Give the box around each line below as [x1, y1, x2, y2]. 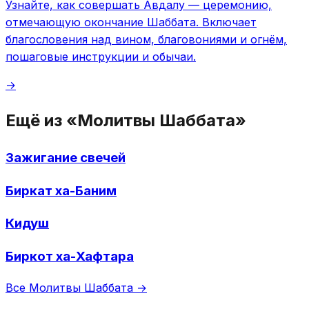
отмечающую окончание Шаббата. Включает [6, 15, 257, 30]
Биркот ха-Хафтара [6, 248, 134, 265]
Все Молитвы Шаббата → [6, 280, 147, 295]
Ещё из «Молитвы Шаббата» [6, 110, 246, 131]
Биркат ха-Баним [6, 182, 117, 199]
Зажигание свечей [6, 150, 126, 166]
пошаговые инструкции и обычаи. [6, 50, 196, 64]
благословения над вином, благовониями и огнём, [6, 32, 287, 47]
